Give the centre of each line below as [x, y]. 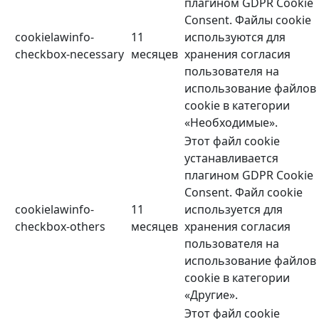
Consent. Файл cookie [244, 193]
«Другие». [211, 295]
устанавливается [231, 158]
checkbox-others [60, 227]
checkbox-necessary [69, 54]
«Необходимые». [231, 123]
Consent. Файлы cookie [248, 20]
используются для [235, 37]
